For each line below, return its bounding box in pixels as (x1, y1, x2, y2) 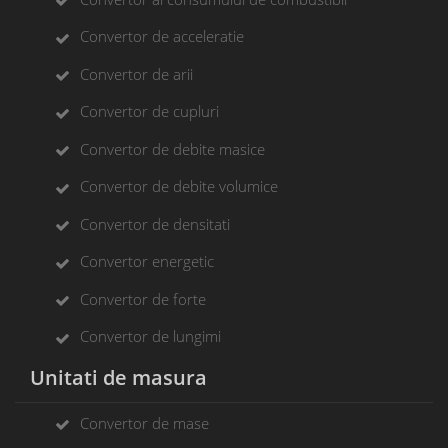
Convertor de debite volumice (80, 176, 278, 197)
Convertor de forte (80, 288, 206, 309)
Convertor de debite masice (80, 138, 265, 159)
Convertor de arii (80, 63, 193, 84)
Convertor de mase (80, 412, 209, 433)
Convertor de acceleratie (80, 26, 244, 47)
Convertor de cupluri (80, 101, 219, 122)
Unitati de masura (15, 363, 207, 391)
